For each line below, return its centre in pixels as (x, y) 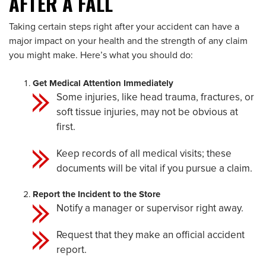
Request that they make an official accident (151, 235)
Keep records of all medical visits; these (144, 154)
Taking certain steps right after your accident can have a (124, 27)
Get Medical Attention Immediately (103, 83)
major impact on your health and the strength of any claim (128, 41)
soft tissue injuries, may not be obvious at (147, 113)
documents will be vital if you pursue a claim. (154, 169)
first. (66, 127)
